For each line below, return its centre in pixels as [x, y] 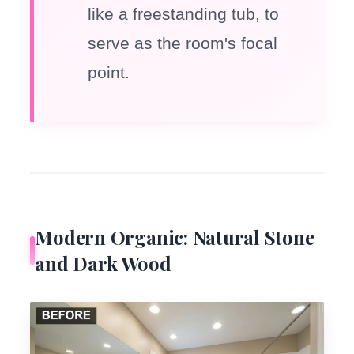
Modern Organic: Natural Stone [175, 237]
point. [109, 72]
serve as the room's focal [183, 43]
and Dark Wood [103, 263]
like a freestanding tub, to [184, 13]
